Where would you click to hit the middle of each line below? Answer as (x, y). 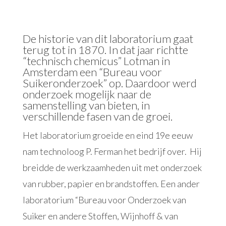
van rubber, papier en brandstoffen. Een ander (111, 184)
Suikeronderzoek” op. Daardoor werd (109, 83)
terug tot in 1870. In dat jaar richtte (105, 50)
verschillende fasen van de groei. (97, 116)
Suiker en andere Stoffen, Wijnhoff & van (100, 216)
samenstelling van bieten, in (86, 105)
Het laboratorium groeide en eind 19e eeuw (107, 135)
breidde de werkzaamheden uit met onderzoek (112, 167)
